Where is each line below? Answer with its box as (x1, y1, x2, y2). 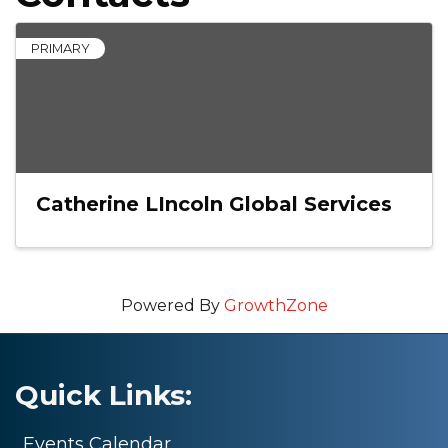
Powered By (120, 296, 224, 316)
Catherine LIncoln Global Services (36, 192, 392, 217)
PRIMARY (31, 41, 90, 57)
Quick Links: (15, 378, 192, 413)
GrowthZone (223, 296, 328, 316)
